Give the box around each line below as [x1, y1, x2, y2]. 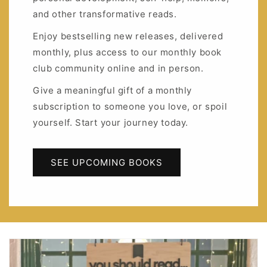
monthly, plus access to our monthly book [33, 46, 222, 58]
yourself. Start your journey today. [33, 117, 189, 129]
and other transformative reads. [33, 8, 177, 20]
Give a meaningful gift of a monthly [33, 85, 193, 97]
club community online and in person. [33, 63, 204, 74]
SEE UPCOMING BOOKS [51, 156, 163, 168]
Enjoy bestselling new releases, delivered [33, 30, 223, 42]
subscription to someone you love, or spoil [33, 101, 228, 113]
